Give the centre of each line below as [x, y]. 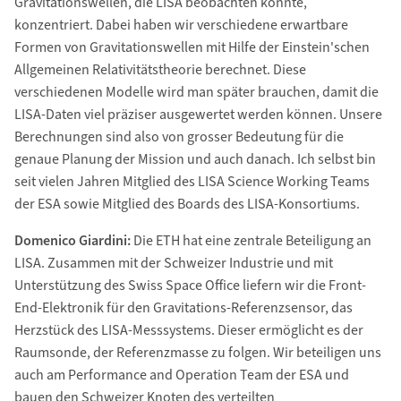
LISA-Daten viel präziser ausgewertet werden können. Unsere [198, 115]
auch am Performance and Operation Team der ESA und [181, 375]
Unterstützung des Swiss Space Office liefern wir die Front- [190, 286]
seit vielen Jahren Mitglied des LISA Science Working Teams [192, 182]
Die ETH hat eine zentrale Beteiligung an [251, 241]
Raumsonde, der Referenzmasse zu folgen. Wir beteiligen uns [197, 353]
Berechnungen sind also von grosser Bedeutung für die [179, 137]
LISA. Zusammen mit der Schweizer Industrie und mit [173, 264]
